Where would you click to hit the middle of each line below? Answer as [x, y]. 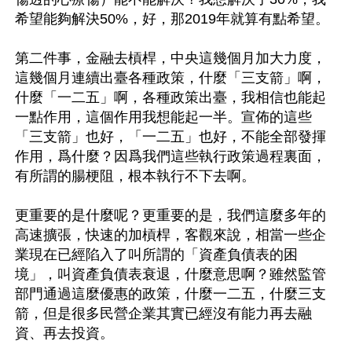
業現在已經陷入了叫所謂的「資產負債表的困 [156, 254]
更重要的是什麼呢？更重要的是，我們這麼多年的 [170, 215]
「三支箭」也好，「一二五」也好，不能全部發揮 [170, 136]
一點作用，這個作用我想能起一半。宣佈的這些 [163, 117]
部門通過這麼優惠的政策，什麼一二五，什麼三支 [170, 293]
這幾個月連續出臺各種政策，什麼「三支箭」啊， [170, 77]
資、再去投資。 [64, 333]
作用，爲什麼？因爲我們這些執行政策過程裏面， [170, 156]
